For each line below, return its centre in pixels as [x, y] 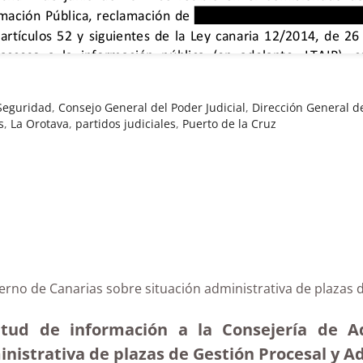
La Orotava [40, 123]
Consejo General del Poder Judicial [152, 107]
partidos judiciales [126, 123]
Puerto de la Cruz [229, 123]
